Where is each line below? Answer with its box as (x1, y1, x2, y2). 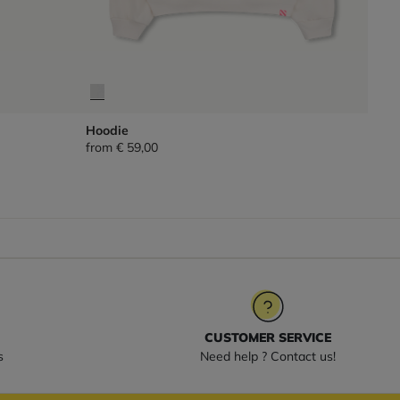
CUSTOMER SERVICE (204, 329, 331, 346)
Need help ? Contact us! (200, 347, 336, 364)
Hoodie (85, 121, 129, 138)
